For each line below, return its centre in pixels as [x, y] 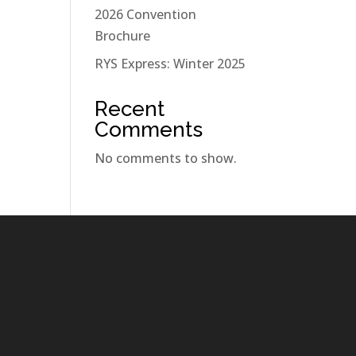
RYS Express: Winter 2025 [170, 64]
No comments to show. [166, 158]
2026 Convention [146, 14]
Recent [130, 109]
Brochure [123, 36]
